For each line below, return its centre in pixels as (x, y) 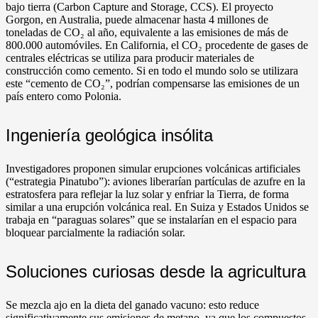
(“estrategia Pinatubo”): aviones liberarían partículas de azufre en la (155, 182)
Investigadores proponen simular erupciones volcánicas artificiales (153, 169)
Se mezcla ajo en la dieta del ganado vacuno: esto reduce (132, 305)
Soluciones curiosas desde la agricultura (156, 271)
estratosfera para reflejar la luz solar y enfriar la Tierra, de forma (147, 194)
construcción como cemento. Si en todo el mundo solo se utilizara (152, 71)
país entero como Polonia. (64, 97)
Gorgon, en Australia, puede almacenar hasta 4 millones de (137, 20)
